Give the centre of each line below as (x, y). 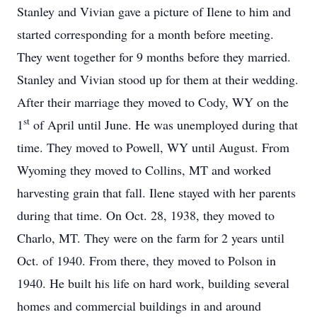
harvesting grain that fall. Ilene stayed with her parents (156, 192)
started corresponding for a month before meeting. (145, 34)
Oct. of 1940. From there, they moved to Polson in (146, 260)
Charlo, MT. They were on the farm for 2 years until (151, 238)
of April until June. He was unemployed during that (164, 125)
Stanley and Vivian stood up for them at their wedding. (158, 79)
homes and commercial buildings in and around (139, 306)
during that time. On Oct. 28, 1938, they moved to (146, 215)
